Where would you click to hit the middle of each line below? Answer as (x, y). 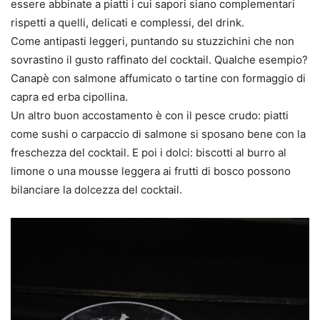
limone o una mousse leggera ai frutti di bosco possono (151, 171)
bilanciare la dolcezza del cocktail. (96, 190)
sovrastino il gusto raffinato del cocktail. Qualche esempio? (159, 60)
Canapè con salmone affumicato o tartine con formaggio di (158, 79)
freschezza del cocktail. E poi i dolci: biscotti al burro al (149, 153)
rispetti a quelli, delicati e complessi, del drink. (127, 23)
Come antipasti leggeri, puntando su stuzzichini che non (152, 41)
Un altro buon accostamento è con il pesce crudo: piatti (150, 116)
